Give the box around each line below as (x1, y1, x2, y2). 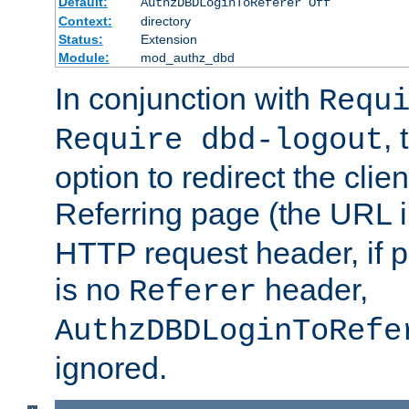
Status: (58, 31, 103, 47)
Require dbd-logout (55, 122, 383, 158)
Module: (58, 49, 110, 65)
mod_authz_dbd (140, 49, 235, 65)
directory (140, 13, 191, 28)
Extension (140, 31, 197, 47)
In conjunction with (55, 80, 319, 116)
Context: (58, 13, 112, 28)
